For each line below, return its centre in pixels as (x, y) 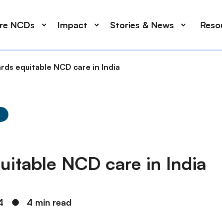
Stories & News (142, 25)
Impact (72, 25)
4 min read (49, 202)
